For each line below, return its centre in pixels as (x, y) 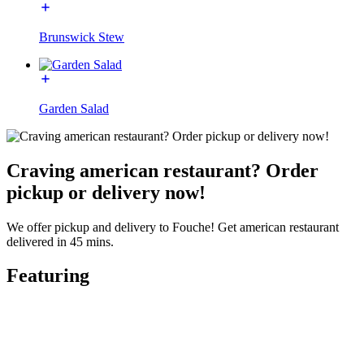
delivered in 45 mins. (60, 241)
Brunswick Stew (82, 37)
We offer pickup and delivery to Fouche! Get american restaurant (173, 227)
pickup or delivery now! (106, 192)
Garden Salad (74, 108)
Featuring (48, 276)
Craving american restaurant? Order (162, 170)
